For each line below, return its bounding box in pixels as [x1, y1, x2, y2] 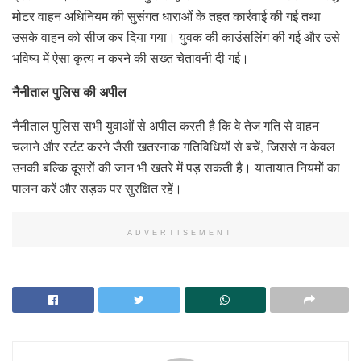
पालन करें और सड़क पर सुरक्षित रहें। [12, 179, 182, 197]
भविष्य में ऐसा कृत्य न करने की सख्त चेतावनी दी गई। [12, 48, 249, 66]
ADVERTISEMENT [127, 228, 234, 237]
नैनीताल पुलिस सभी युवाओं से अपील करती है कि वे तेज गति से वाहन [12, 116, 319, 134]
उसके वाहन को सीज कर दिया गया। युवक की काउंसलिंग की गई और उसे [12, 27, 340, 45]
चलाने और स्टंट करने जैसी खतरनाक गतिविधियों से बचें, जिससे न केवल [12, 137, 335, 155]
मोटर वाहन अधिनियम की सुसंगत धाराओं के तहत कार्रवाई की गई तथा [12, 6, 321, 24]
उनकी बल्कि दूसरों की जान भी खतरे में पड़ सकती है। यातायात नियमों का [12, 158, 340, 176]
